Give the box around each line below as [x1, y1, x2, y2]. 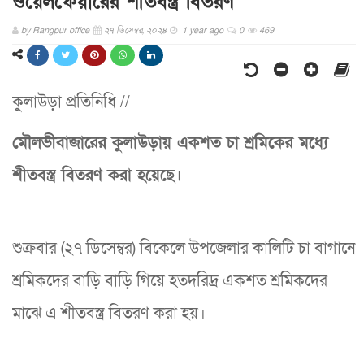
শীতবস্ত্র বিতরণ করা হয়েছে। [12, 164, 182, 186]
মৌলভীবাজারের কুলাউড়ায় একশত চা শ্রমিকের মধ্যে [12, 132, 328, 154]
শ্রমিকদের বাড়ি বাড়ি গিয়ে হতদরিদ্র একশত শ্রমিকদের [12, 270, 327, 292]
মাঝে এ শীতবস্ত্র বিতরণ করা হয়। [12, 302, 206, 324]
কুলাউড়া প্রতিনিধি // [12, 91, 130, 113]
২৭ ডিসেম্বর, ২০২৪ [104, 24, 170, 37]
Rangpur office [32, 24, 89, 37]
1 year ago [180, 24, 223, 37]
